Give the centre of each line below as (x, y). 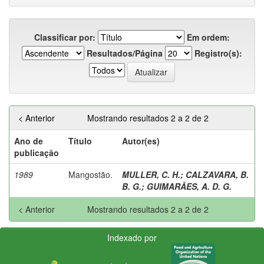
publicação (37, 152)
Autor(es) (141, 141)
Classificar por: (65, 37)
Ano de (29, 141)
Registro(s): (218, 53)
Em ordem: (208, 37)
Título (80, 141)
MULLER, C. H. (151, 174)
